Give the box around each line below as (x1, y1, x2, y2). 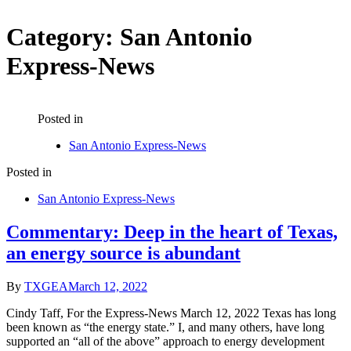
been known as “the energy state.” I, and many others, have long (6, 320, 324, 334)
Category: (6, 23, 120, 52)
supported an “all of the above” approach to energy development (6, 334, 324, 348)
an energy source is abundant (6, 242, 241, 263)
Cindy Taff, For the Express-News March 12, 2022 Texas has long (6, 306, 336, 320)
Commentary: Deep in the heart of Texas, (6, 221, 338, 242)
